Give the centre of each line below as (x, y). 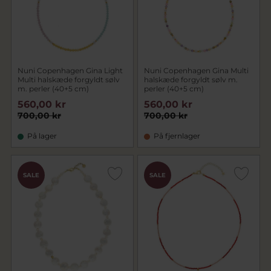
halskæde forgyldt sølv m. (191, 80)
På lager (42, 136)
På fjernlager (177, 136)
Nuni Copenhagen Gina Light (70, 70)
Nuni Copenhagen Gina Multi (196, 70)
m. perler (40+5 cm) (53, 89)
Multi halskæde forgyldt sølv (69, 80)
